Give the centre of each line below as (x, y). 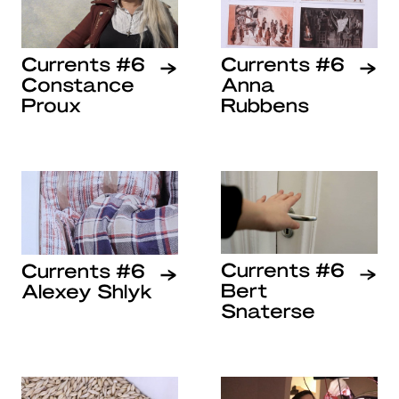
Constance (78, 83)
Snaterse (268, 310)
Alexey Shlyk (87, 290)
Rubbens (265, 104)
